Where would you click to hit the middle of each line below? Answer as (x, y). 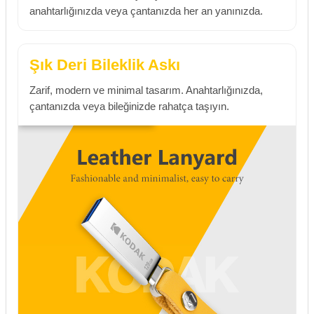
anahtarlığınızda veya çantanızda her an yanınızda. (146, 11)
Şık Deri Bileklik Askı (105, 65)
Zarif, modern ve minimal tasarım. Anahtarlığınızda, (146, 90)
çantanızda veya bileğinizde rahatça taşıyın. (129, 106)
